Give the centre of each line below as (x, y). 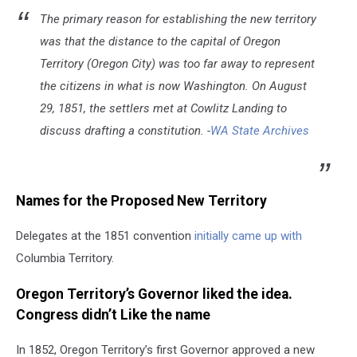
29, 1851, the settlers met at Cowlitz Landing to (163, 109)
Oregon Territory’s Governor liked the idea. (154, 294)
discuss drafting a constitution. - (125, 131)
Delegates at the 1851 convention (105, 236)
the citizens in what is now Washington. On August (173, 86)
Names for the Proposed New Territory (141, 200)
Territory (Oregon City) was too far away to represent (177, 64)
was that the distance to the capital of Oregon (160, 42)
